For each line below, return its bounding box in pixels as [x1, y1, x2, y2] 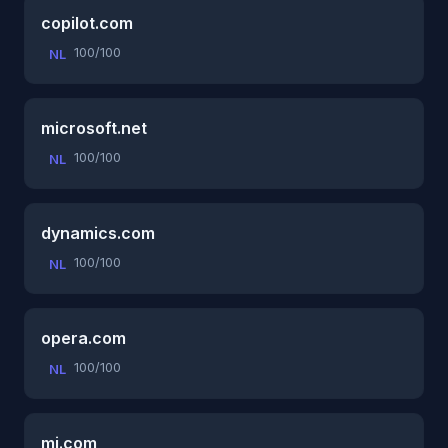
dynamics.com [41, 222, 155, 243]
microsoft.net [41, 117, 147, 138]
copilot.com [41, 12, 133, 33]
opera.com [41, 327, 126, 348]
